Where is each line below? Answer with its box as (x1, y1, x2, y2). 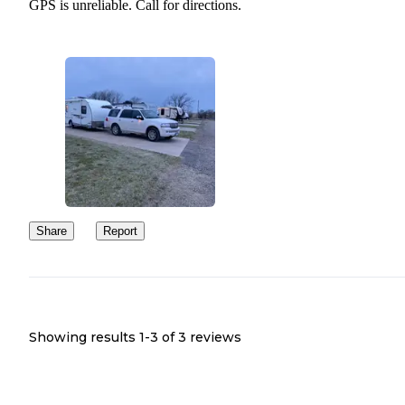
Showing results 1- (29, 328, 150, 345)
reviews (186, 328, 241, 345)
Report (103, 223, 137, 238)
